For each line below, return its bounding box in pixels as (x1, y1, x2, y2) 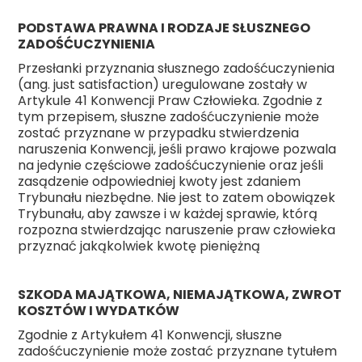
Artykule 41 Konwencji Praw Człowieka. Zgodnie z (18, 91, 323, 111)
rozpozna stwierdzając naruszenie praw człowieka (18, 221, 336, 240)
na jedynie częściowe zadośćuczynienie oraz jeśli (18, 156, 324, 175)
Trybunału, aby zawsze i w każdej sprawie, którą (18, 204, 318, 224)
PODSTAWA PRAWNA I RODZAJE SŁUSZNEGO (18, 19, 311, 38)
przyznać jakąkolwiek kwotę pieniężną (18, 237, 261, 256)
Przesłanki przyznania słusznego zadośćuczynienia (18, 59, 335, 78)
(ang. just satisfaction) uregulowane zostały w (18, 75, 308, 95)
